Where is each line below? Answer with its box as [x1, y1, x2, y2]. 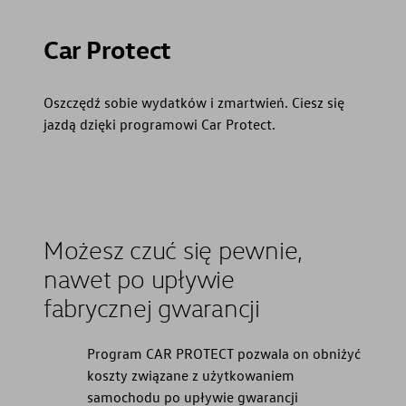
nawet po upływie [43, 264, 235, 294]
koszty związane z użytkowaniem [87, 366, 295, 385]
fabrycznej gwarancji [43, 293, 260, 323]
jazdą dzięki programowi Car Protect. [43, 115, 275, 134]
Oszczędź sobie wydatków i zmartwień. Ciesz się [43, 93, 344, 112]
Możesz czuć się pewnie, [43, 235, 304, 265]
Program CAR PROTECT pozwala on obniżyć [87, 344, 361, 363]
